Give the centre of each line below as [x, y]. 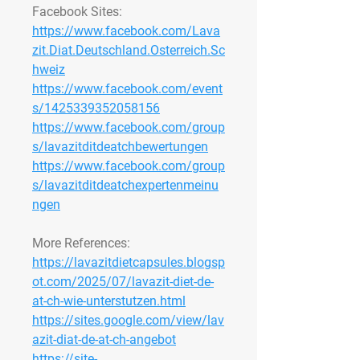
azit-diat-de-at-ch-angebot [104, 340]
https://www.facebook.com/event [127, 89]
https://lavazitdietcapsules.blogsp [129, 263]
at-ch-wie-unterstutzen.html [109, 301]
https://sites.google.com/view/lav [128, 321]
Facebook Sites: [77, 12]
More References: [81, 243]
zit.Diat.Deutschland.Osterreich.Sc [129, 51]
